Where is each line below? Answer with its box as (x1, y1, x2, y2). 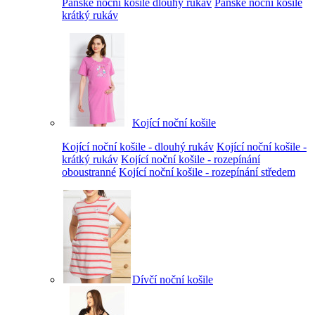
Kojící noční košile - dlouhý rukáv (62, 140, 214, 153)
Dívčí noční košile (132, 273, 213, 285)
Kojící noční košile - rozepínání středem (119, 165, 295, 178)
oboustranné (62, 165, 116, 178)
